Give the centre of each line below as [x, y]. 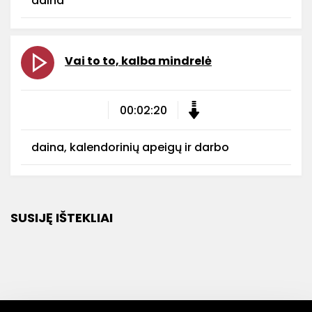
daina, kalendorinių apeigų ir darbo [130, 147]
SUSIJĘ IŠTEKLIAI [62, 218]
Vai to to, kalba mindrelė [138, 61]
